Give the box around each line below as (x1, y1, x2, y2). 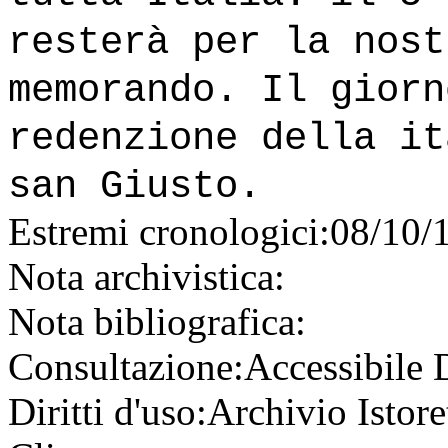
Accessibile (244, 345, 433, 389)
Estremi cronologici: (8, 210, 330, 254)
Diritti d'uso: (8, 390, 207, 434)
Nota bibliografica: (8, 300, 306, 344)
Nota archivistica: (8, 255, 285, 299)
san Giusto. (8, 164, 261, 210)
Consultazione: (8, 345, 244, 389)
